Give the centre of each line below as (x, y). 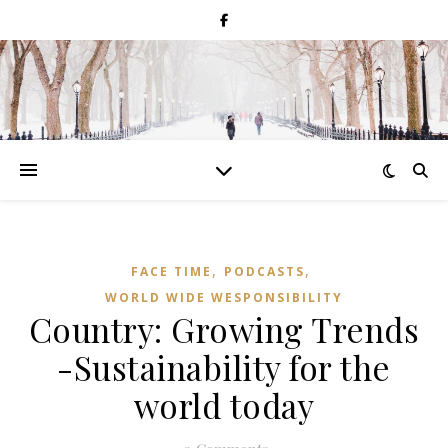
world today (224, 405)
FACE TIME (171, 271)
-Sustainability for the (224, 367)
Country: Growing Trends (224, 329)
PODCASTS (264, 271)
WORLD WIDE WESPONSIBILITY (224, 297)
